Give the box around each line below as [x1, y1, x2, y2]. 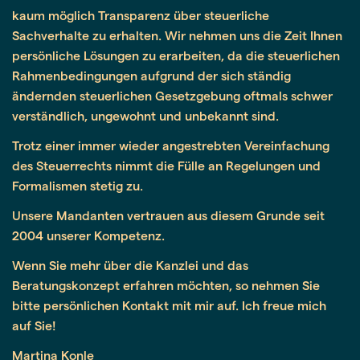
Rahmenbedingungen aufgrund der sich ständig [12, 67, 291, 83]
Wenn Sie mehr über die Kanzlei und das [12, 256, 248, 272]
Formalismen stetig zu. [12, 177, 143, 193]
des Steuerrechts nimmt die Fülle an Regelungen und [12, 157, 321, 173]
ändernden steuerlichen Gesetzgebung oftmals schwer [12, 87, 333, 103]
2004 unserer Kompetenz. [12, 227, 165, 243]
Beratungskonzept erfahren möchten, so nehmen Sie [12, 276, 320, 292]
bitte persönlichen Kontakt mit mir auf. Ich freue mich [12, 297, 326, 313]
